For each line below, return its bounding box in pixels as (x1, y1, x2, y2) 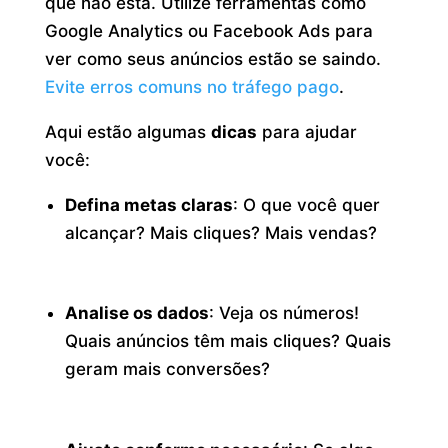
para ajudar (256, 121, 357, 142)
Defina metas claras (65, 194, 234, 215)
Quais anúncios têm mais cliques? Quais (65, 331, 392, 352)
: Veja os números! (209, 303, 360, 324)
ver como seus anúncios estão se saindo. (44, 48, 381, 69)
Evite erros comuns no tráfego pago (44, 76, 339, 97)
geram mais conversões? (65, 359, 271, 380)
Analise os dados (65, 303, 210, 324)
